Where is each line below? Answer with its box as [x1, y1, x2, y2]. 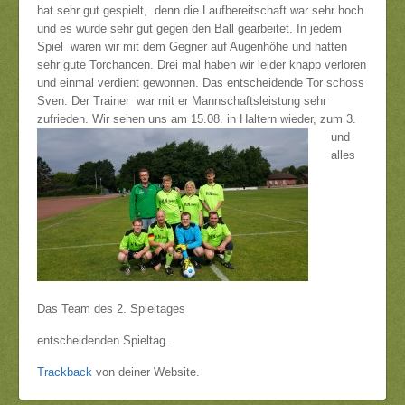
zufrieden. [37, 112, 92, 126]
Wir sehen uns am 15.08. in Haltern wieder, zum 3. [92, 112, 356, 126]
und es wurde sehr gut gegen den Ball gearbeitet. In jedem [37, 22, 342, 35]
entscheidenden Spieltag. [37, 334, 169, 347]
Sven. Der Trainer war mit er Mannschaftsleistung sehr [37, 94, 326, 108]
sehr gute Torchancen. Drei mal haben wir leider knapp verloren [37, 58, 366, 71]
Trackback [37, 365, 92, 379]
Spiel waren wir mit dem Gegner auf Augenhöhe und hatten [37, 40, 347, 53]
